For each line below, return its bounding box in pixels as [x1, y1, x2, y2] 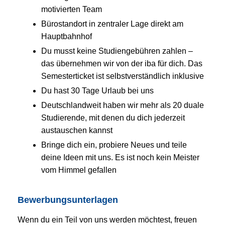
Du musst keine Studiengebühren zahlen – [41, 46, 193, 55]
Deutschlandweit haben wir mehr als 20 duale [41, 100, 204, 109]
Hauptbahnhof [41, 32, 92, 41]
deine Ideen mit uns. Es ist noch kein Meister [41, 153, 199, 162]
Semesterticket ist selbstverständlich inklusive [41, 71, 204, 80]
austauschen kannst [41, 126, 113, 135]
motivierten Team [41, 5, 102, 14]
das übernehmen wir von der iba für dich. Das [41, 59, 202, 68]
